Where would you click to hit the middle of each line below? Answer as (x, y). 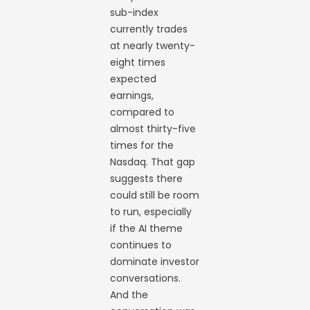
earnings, (132, 95)
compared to (143, 112)
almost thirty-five (153, 128)
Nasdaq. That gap (153, 162)
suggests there (147, 178)
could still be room (155, 195)
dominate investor (155, 261)
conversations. (146, 278)
